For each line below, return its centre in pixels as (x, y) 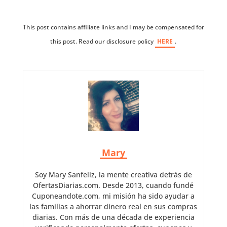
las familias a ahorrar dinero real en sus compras (113, 206)
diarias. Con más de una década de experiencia (113, 217)
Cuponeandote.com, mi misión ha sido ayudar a (113, 196)
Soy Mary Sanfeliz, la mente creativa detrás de (113, 174)
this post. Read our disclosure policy (103, 41)
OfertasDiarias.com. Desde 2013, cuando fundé (113, 185)
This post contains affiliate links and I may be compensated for (113, 27)
